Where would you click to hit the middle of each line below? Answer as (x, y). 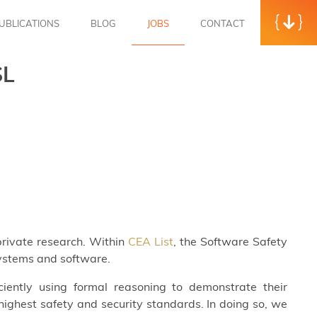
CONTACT (223, 23)
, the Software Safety (230, 242)
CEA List (150, 242)
